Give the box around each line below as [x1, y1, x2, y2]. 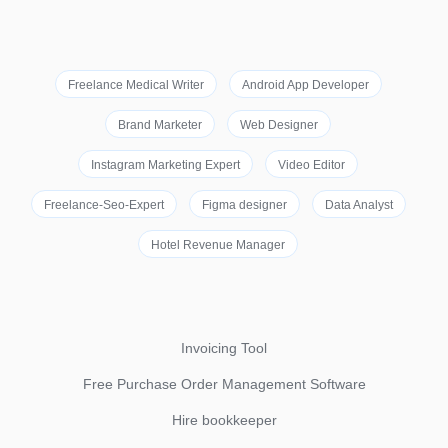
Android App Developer [241, 78, 369, 92]
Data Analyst [324, 198, 393, 212]
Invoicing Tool [181, 340, 267, 356]
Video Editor [278, 158, 345, 172]
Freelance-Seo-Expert [43, 198, 164, 212]
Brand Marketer [118, 118, 202, 132]
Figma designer [201, 198, 287, 212]
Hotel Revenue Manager [151, 238, 285, 252]
